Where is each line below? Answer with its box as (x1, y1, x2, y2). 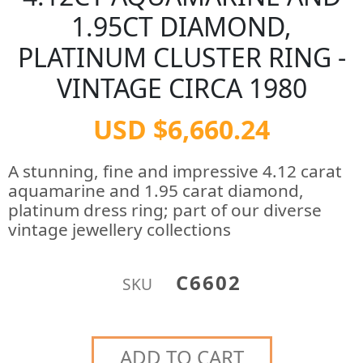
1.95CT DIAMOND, (71, 9, 292, 44)
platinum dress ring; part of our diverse (8, 199, 322, 221)
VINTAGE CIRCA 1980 (56, 70, 307, 105)
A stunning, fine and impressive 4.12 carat (8, 160, 342, 182)
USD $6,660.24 (93, 112, 270, 147)
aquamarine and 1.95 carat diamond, (8, 179, 304, 202)
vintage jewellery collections (8, 218, 231, 241)
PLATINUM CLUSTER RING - (17, 40, 346, 75)
